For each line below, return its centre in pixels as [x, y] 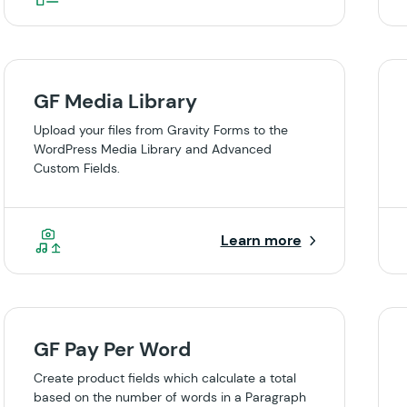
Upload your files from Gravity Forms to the [161, 130]
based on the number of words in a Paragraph [170, 397]
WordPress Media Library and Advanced [153, 149]
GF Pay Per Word [112, 349]
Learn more [261, 240]
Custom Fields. [77, 168]
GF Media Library [115, 101]
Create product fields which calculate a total [165, 378]
